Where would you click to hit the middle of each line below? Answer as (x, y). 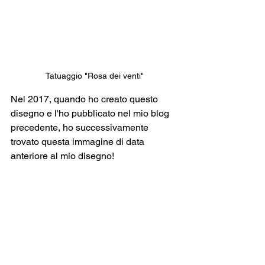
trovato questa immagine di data (79, 142)
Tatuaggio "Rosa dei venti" (95, 76)
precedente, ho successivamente (81, 128)
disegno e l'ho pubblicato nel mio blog (91, 114)
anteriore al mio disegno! (62, 156)
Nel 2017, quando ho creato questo (85, 99)
